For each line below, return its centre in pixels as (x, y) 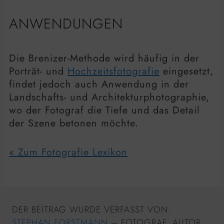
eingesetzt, (186, 71)
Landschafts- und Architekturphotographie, (109, 97)
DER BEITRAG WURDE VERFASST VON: (91, 210)
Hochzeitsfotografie (113, 71)
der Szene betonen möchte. (74, 123)
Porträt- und (38, 71)
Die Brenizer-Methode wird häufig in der (104, 58)
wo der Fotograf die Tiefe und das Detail (104, 110)
